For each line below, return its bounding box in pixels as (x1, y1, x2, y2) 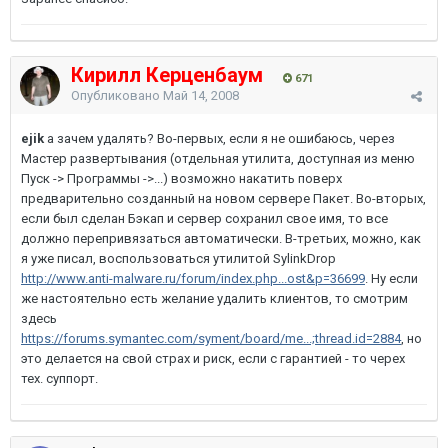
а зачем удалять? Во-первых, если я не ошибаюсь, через (44, 131, 395, 146)
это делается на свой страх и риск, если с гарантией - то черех (21, 351, 405, 366)
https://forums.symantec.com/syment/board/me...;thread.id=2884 (21, 331, 401, 346)
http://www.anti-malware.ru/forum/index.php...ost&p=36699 (21, 271, 365, 286)
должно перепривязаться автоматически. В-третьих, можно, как (21, 231, 421, 246)
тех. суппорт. (21, 371, 98, 386)
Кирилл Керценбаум (71, 63, 263, 87)
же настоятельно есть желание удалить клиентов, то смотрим (21, 291, 408, 306)
